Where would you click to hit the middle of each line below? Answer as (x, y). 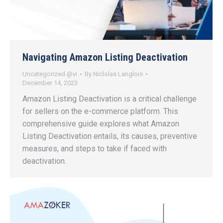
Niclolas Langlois (118, 74)
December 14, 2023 (50, 83)
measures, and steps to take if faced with (95, 149)
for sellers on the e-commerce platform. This (100, 111)
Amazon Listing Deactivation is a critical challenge (110, 99)
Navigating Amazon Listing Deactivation (105, 57)
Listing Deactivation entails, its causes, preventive (110, 136)
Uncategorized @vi (50, 74)
